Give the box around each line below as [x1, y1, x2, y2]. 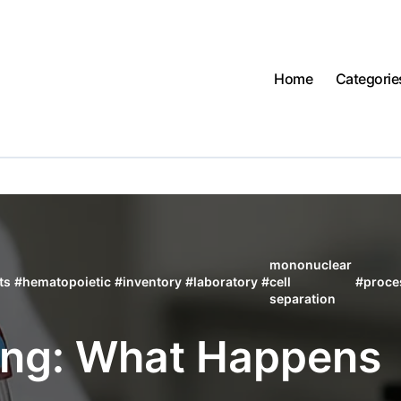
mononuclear [269, 257, 352, 272]
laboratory [192, 274, 258, 289]
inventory [122, 274, 182, 289]
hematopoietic [21, 274, 111, 289]
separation [269, 291, 336, 306]
